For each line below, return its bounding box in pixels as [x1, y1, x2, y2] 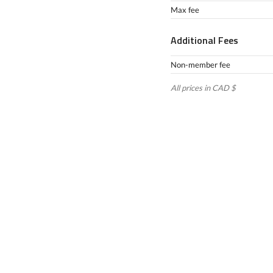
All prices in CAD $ [171, 83, 236, 93]
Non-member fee [171, 60, 230, 69]
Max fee [171, 5, 199, 15]
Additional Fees [171, 33, 238, 48]
